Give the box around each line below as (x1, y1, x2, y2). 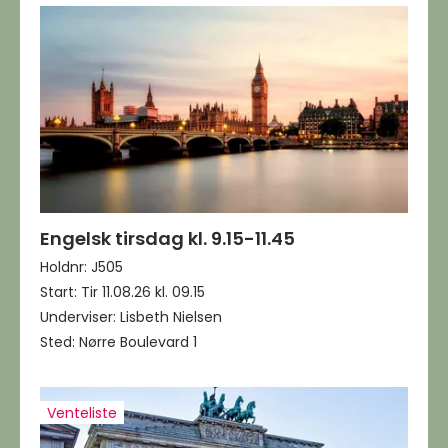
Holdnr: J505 (40, 257, 123, 277)
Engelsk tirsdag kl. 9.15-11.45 (40, 226, 295, 251)
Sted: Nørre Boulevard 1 (40, 332, 197, 352)
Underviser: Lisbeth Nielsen (40, 307, 222, 327)
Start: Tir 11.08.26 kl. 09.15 (40, 282, 205, 302)
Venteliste (47, 402, 117, 423)
